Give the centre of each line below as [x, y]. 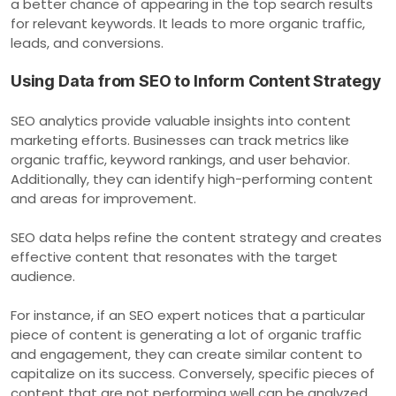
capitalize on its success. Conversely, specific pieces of [193, 373]
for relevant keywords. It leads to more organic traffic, [188, 23]
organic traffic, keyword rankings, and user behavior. [180, 159]
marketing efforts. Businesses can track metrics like [180, 140]
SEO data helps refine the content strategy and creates [196, 237]
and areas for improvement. [103, 198]
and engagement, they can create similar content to [187, 354]
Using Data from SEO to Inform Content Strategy [196, 80]
